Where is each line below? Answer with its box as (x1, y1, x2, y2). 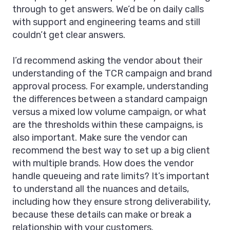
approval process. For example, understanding (12, 81, 208, 92)
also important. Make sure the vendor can (12, 132, 187, 144)
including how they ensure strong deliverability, (12, 196, 210, 208)
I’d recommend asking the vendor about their (12, 55, 202, 67)
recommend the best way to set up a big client (12, 145, 210, 157)
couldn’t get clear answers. (12, 29, 125, 41)
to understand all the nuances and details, (12, 183, 189, 195)
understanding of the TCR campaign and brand (12, 68, 212, 80)
